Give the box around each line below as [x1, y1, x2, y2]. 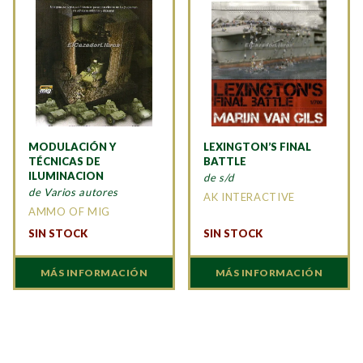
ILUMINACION [28, 169, 104, 183]
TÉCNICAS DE [28, 155, 100, 169]
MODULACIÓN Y [28, 140, 116, 154]
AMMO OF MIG [28, 205, 111, 219]
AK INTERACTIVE [203, 190, 295, 204]
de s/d [203, 171, 234, 185]
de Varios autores [28, 186, 118, 199]
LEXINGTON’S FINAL [203, 140, 311, 154]
